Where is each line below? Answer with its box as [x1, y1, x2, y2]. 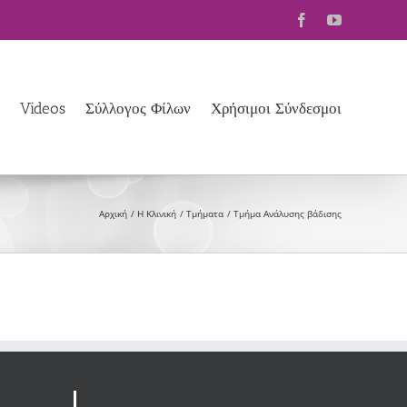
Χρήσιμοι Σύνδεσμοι [211, 99, 342, 117]
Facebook [308, 12, 364, 26]
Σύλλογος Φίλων [85, 99, 191, 117]
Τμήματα [186, 207, 223, 220]
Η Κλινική [137, 207, 176, 220]
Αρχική [99, 207, 127, 220]
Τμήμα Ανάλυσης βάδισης [233, 207, 342, 220]
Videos [20, 99, 65, 117]
